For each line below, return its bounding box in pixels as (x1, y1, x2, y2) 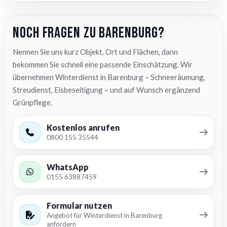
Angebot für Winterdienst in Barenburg (47, 211, 162, 220)
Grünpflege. (13, 98, 52, 107)
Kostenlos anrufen (47, 123, 120, 133)
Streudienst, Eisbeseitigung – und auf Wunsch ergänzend (13, 85, 200, 95)
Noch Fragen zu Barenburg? (13, 24, 165, 43)
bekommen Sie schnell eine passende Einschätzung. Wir (13, 60, 193, 69)
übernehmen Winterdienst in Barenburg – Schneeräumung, (13, 72, 205, 82)
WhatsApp (47, 162, 89, 172)
